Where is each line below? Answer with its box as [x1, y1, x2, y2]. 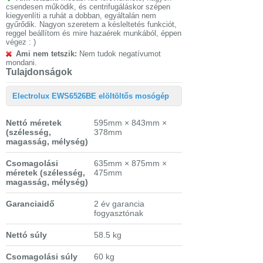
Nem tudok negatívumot [77, 49, 161, 59]
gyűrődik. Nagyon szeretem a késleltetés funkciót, [6, 20, 177, 29]
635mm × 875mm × [94, 159, 167, 168]
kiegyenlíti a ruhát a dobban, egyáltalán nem [6, 11, 156, 21]
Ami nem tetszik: [16, 49, 77, 59]
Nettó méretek [6, 118, 62, 128]
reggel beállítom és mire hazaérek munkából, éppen [6, 29, 181, 38]
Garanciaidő [6, 199, 55, 209]
